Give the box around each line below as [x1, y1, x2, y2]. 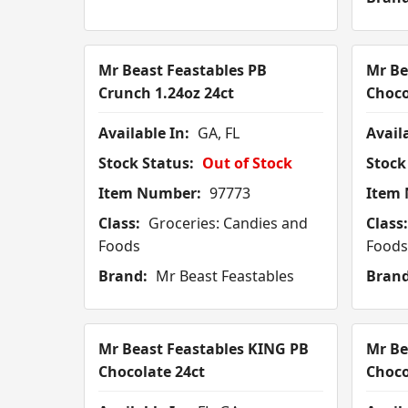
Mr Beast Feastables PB [98, 60, 267, 81]
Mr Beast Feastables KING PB [98, 339, 309, 360]
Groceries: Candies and [145, 213, 308, 234]
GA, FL [194, 123, 240, 144]
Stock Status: [98, 153, 194, 174]
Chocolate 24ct [98, 362, 205, 382]
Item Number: [98, 183, 201, 204]
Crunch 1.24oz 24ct [98, 83, 234, 104]
